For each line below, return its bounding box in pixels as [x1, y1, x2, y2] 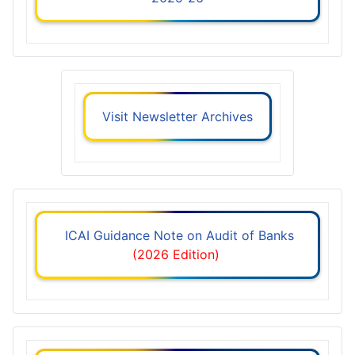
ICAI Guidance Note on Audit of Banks [61, 227, 294, 243]
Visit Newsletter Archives [98, 108, 257, 124]
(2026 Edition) [132, 246, 223, 262]
